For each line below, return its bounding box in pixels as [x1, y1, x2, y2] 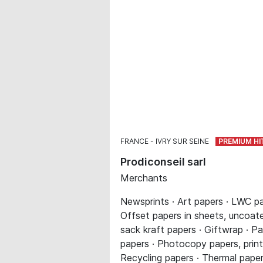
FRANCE [120, 137, 149, 146]
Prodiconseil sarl [120, 156, 206, 168]
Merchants [120, 172, 167, 184]
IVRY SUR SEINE [156, 137, 209, 146]
